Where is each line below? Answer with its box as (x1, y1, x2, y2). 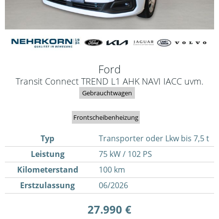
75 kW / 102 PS (98, 149, 152, 160)
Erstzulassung (20, 180, 75, 191)
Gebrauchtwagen (82, 88, 132, 98)
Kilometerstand (17, 164, 78, 175)
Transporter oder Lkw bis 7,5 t (98, 133, 209, 144)
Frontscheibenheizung (73, 113, 138, 122)
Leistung (30, 149, 65, 160)
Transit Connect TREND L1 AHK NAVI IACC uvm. (16, 75, 203, 88)
